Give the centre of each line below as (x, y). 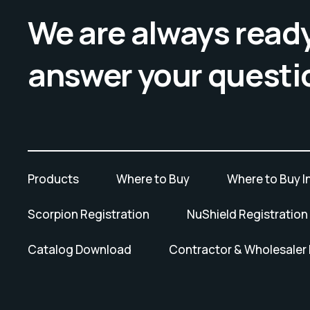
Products (53, 179)
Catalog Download (80, 250)
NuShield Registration (247, 215)
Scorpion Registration (89, 215)
